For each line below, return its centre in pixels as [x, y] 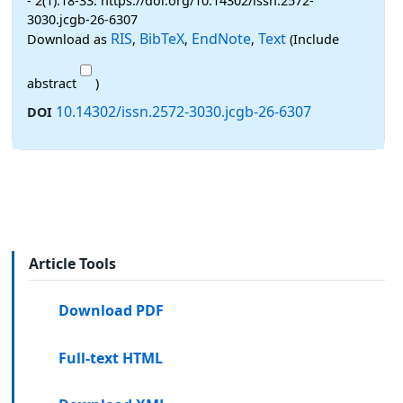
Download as [69, 39]
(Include [313, 39]
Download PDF [112, 310]
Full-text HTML [111, 358]
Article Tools [72, 264]
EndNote [221, 38]
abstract [54, 83]
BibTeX [162, 38]
